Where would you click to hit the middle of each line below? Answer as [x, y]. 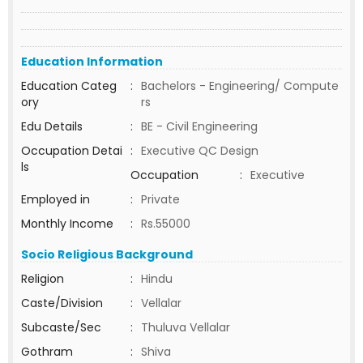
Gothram [47, 352]
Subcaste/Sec [61, 327]
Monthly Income [67, 224]
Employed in [56, 199]
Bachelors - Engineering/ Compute [240, 86]
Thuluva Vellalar [186, 327]
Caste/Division [62, 303]
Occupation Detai [72, 151]
